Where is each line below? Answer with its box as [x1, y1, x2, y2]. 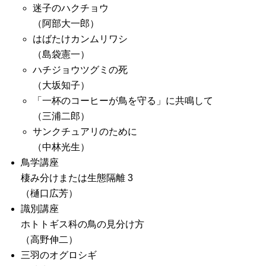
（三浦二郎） [33, 111, 90, 121]
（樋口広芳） [21, 188, 78, 198]
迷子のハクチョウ [33, 3, 109, 13]
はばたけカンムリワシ [33, 34, 128, 44]
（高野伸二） [21, 235, 78, 245]
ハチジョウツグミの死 [33, 65, 128, 75]
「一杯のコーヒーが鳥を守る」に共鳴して [33, 96, 213, 106]
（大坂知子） [33, 80, 90, 90]
